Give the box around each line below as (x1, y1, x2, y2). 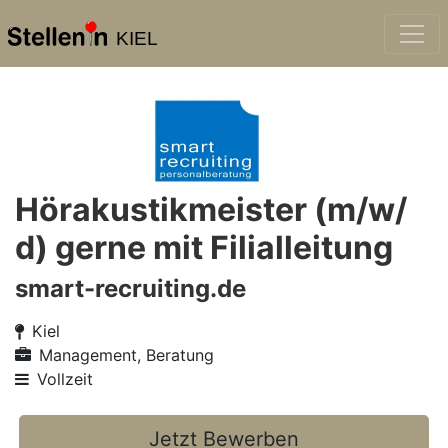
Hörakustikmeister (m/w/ (15, 190, 407, 229)
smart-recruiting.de (15, 274, 246, 303)
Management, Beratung (39, 345, 214, 365)
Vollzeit (37, 369, 93, 389)
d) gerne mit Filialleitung (15, 228, 393, 267)
